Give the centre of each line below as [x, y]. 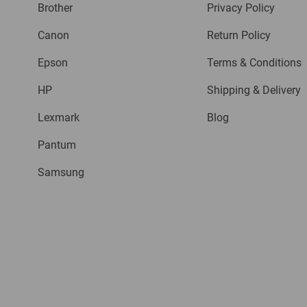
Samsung [61, 172]
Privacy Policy [241, 8]
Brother [55, 8]
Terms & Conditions [254, 63]
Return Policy [238, 35]
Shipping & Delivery [254, 90]
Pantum [57, 145]
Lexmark [59, 118]
